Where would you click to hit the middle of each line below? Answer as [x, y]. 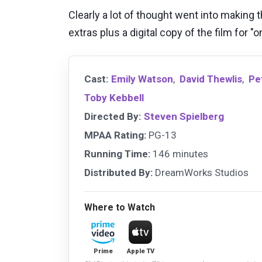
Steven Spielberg [184, 116]
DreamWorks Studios [201, 173]
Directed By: [113, 116]
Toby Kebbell [114, 98]
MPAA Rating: [115, 135]
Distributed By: [118, 173]
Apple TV [140, 251]
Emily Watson [142, 79]
